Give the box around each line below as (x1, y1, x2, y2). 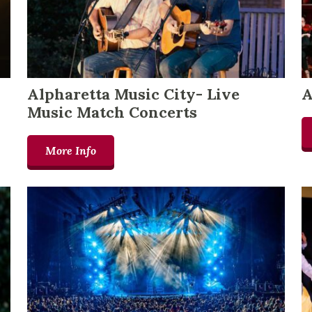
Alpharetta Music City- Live (26, 84, 240, 104)
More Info (45, 143, 96, 158)
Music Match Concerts (26, 102, 197, 123)
